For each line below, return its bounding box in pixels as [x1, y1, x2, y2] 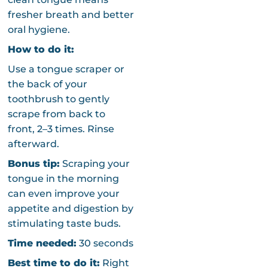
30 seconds [76, 237, 133, 249]
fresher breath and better [7, 8, 134, 20]
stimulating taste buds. [7, 217, 121, 229]
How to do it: [7, 43, 74, 55]
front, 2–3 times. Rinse [7, 123, 114, 135]
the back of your [7, 78, 87, 90]
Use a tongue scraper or [7, 63, 124, 75]
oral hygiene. [7, 23, 70, 35]
